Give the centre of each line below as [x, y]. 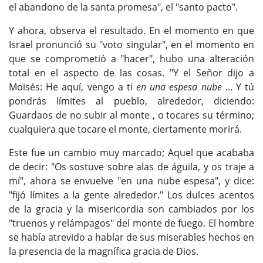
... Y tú [238, 87]
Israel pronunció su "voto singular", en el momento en [131, 45]
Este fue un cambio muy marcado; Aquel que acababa [131, 153]
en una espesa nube [179, 87]
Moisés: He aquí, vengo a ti [73, 87]
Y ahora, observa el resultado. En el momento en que [131, 31]
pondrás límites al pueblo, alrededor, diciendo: [131, 101]
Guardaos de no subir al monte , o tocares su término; [131, 115]
